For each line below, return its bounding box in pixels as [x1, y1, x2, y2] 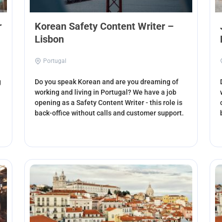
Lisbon [35, 33, 64, 45]
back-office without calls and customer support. [35, 109, 184, 117]
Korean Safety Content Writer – [35, 20, 174, 32]
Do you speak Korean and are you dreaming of [35, 77, 179, 86]
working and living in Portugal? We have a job [35, 88, 177, 96]
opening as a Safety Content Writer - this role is [35, 98, 183, 107]
